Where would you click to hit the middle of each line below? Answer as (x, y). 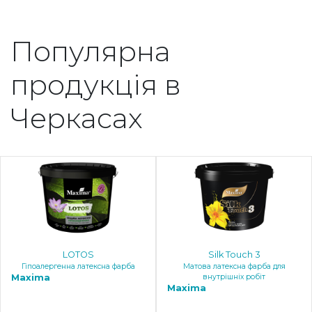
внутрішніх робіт (234, 276)
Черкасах (77, 118)
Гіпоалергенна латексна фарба (78, 266)
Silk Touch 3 (234, 254)
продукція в (96, 84)
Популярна (91, 51)
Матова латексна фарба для (234, 266)
